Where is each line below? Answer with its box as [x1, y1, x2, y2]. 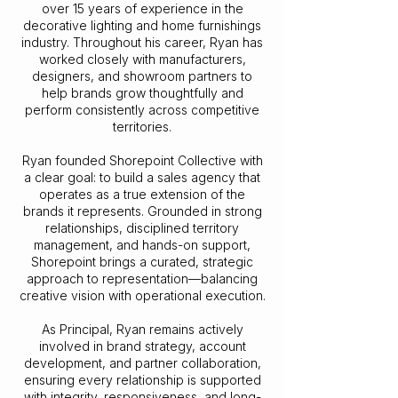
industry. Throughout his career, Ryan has [21, 35, 263, 50]
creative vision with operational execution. [19, 288, 266, 303]
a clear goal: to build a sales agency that [24, 170, 260, 185]
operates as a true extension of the [39, 187, 245, 202]
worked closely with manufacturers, [38, 52, 246, 67]
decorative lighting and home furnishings [23, 18, 261, 33]
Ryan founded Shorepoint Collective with [21, 153, 263, 168]
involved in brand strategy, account [38, 338, 246, 354]
